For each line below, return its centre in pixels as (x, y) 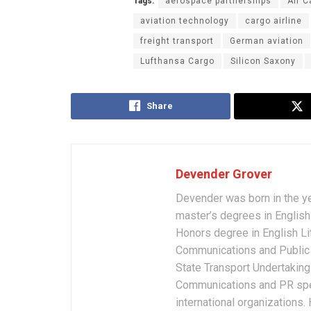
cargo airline (274, 21)
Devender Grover (224, 174)
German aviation (267, 41)
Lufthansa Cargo (177, 61)
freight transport (177, 41)
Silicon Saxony (263, 61)
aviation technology (185, 21)
